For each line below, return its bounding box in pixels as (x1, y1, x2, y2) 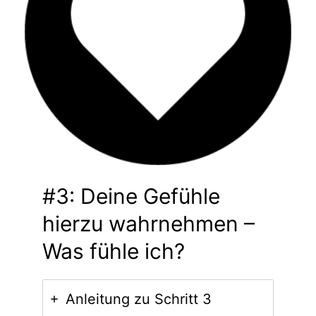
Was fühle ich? (42, 238, 185, 264)
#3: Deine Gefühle (42, 183, 220, 209)
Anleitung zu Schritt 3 (65, 290, 212, 308)
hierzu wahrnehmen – (42, 210, 255, 236)
